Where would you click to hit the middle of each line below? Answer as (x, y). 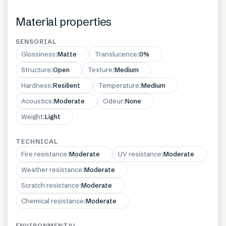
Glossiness (38, 54)
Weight (32, 117)
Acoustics (37, 101)
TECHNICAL (37, 142)
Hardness (36, 86)
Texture (100, 70)
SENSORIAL (36, 42)
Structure (36, 70)
